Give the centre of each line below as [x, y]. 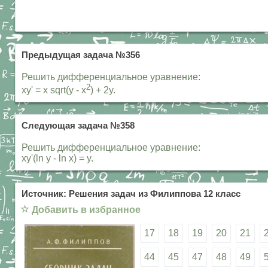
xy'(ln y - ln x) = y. [57, 159]
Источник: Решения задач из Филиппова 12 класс [131, 194]
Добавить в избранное [86, 210]
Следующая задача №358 [78, 126]
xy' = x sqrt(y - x [54, 90]
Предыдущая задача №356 [81, 55]
